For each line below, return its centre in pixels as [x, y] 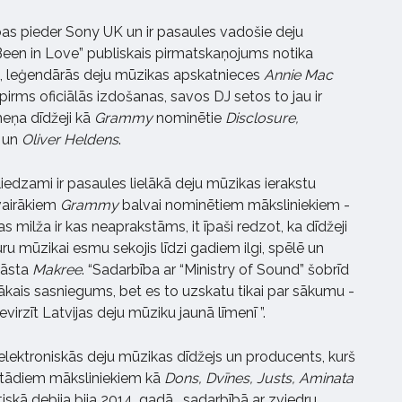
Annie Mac [298, 75]
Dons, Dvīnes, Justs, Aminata [259, 379]
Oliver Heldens [70, 140]
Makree [57, 270]
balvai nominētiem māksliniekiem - [234, 205]
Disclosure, [262, 118]
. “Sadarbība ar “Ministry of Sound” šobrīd [215, 270]
